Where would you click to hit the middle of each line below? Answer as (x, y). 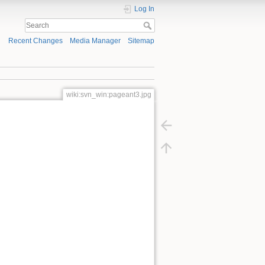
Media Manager (95, 41)
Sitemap (141, 41)
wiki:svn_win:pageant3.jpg (109, 94)
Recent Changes (35, 41)
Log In (144, 9)
